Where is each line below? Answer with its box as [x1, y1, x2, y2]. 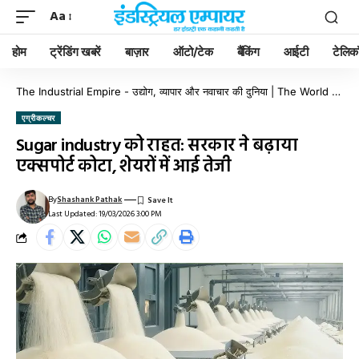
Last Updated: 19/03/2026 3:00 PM [48, 208, 163, 220]
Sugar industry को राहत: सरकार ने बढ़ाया [16, 132, 297, 160]
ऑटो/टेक [173, 43, 213, 59]
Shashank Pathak [57, 193, 123, 206]
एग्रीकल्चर [22, 113, 56, 123]
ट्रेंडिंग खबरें [50, 43, 102, 59]
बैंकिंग [236, 43, 260, 59]
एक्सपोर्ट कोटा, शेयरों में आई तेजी [16, 153, 232, 181]
